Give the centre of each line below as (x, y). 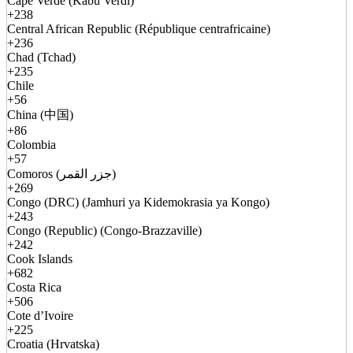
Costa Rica (34, 288)
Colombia (32, 145)
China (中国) (40, 115)
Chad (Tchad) (41, 58)
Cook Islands (40, 259)
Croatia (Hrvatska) (53, 344)
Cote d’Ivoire (40, 316)
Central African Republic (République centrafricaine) (139, 29)
